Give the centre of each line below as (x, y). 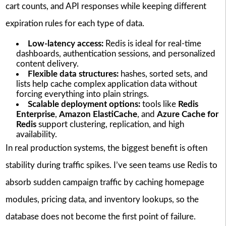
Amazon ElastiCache (98, 114)
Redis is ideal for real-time (152, 43)
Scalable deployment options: (84, 104)
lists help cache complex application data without (106, 84)
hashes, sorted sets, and (163, 74)
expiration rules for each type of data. (75, 24)
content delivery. (47, 64)
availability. (36, 134)
